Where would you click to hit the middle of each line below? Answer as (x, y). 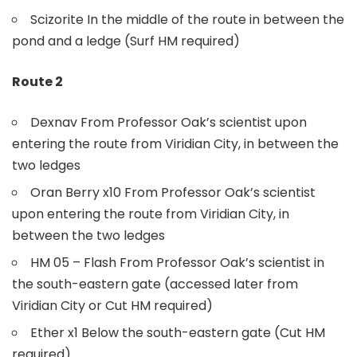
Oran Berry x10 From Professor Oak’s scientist (173, 192)
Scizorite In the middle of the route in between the (187, 19)
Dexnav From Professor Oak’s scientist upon (169, 122)
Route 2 (37, 81)
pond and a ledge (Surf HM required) (126, 41)
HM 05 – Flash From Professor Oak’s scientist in (177, 262)
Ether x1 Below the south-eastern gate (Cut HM (178, 332)
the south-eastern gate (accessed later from (155, 284)
